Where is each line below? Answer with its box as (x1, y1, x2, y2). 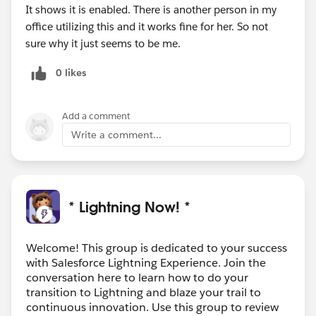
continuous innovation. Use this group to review (26, 299, 279, 315)
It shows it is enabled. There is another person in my (25, 2, 276, 16)
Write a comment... (71, 128, 162, 141)
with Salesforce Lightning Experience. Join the (26, 255, 266, 270)
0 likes (56, 66, 86, 79)
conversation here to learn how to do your (26, 269, 248, 285)
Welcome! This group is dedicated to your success (26, 240, 287, 255)
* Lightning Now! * (68, 197, 190, 216)
